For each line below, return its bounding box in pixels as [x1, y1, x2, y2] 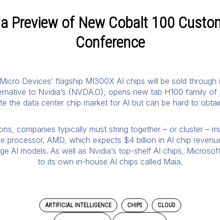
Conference [75, 32, 145, 52]
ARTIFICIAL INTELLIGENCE [45, 201, 111, 209]
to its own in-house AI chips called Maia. [37, 156, 183, 166]
